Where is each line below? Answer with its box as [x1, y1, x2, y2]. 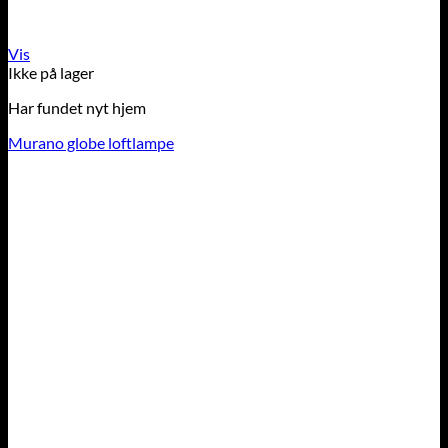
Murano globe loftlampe [8, 133, 174, 153]
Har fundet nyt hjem [8, 98, 146, 118]
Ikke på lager [8, 63, 94, 83]
